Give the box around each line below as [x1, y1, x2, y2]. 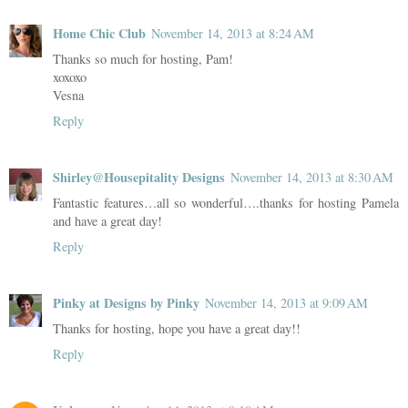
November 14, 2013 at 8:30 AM [230, 168, 393, 186]
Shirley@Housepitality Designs [53, 167, 225, 187]
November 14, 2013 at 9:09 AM [205, 293, 368, 311]
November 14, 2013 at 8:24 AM [151, 24, 314, 42]
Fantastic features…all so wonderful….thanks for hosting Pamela [53, 193, 399, 211]
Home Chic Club [53, 23, 146, 43]
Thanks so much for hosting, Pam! [53, 49, 233, 67]
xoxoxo [53, 67, 87, 86]
